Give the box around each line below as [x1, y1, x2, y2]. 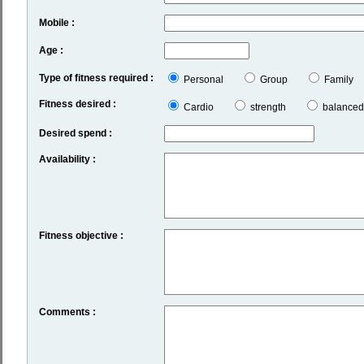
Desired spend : [38, 127, 112, 139]
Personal [180, 73, 240, 85]
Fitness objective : [38, 229, 123, 241]
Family [321, 73, 353, 85]
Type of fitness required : [38, 71, 154, 84]
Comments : [38, 305, 96, 318]
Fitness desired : [38, 97, 116, 110]
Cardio [180, 101, 231, 113]
